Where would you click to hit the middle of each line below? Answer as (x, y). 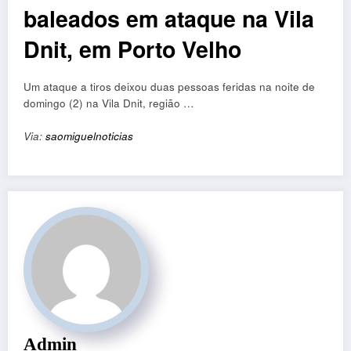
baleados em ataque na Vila (169, 19)
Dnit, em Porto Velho (132, 49)
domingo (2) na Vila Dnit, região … (109, 103)
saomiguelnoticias (89, 136)
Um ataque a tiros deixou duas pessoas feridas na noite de (169, 87)
